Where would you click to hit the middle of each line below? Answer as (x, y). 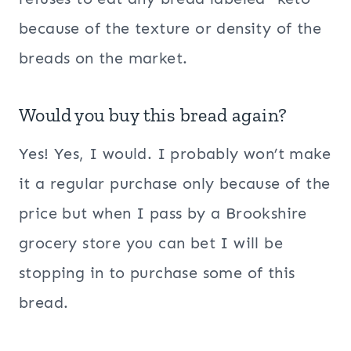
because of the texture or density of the (170, 29)
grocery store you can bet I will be (151, 243)
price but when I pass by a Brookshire (163, 213)
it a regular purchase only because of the (175, 184)
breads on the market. (103, 58)
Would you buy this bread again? (153, 115)
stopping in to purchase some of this (157, 273)
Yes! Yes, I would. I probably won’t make (175, 154)
